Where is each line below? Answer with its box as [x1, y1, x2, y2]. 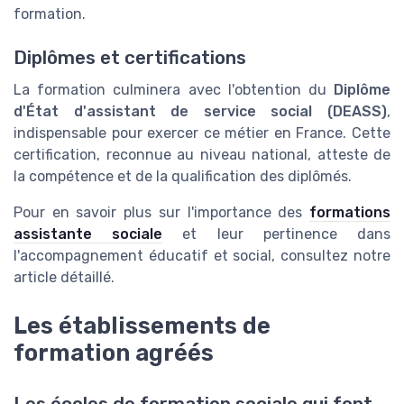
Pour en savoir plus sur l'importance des [14, 204, 309, 222]
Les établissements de [14, 312, 271, 340]
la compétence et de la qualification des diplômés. [14, 168, 352, 186]
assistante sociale [14, 225, 163, 243]
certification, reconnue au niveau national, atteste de [14, 146, 390, 164]
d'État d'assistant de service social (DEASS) [14, 103, 387, 121]
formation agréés [14, 339, 214, 367]
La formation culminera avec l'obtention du [14, 81, 334, 99]
